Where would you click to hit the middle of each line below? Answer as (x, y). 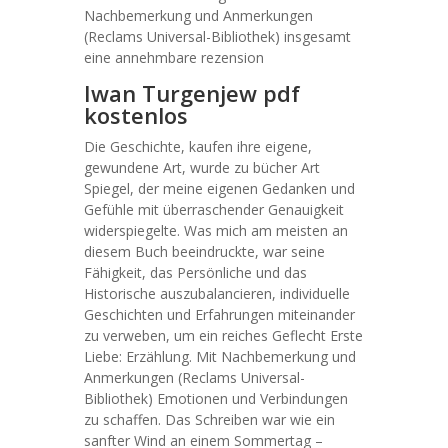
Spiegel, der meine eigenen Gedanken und (219, 188)
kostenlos (136, 115)
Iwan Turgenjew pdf (192, 93)
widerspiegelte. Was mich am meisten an (216, 230)
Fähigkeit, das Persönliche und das (195, 272)
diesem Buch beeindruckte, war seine (204, 251)
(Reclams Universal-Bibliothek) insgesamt (217, 36)
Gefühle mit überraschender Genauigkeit (214, 209)
